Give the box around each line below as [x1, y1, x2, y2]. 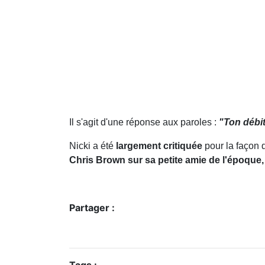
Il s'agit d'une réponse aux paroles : [69, 117, 219, 128]
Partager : [69, 202, 115, 214]
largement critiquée [116, 141, 202, 151]
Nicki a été [69, 141, 116, 151]
